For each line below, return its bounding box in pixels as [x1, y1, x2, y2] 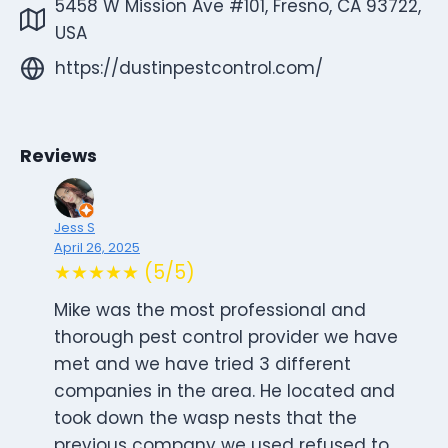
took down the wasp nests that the [54, 406, 357, 431]
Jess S [54, 219, 95, 237]
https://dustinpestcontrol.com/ [55, 55, 323, 80]
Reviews [20, 144, 97, 169]
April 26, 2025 [54, 239, 140, 257]
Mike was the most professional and [54, 298, 366, 323]
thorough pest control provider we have [54, 325, 398, 350]
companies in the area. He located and [54, 379, 395, 404]
